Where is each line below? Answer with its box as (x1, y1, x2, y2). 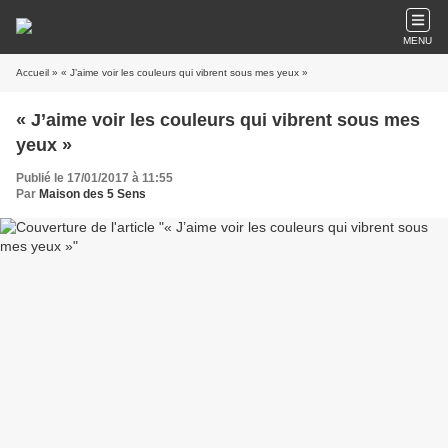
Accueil (16, 67, 49, 78)
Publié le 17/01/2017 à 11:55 (16, 171, 173, 185)
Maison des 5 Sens (39, 187, 146, 201)
